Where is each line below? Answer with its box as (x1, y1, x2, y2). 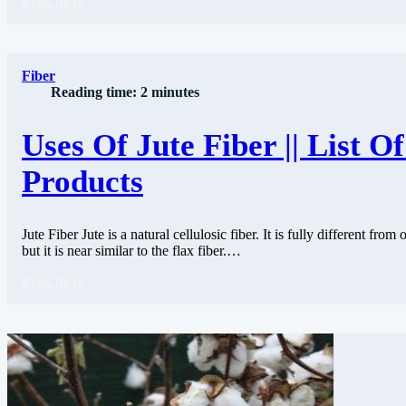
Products (22, 163, 143, 199)
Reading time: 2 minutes (51, 84, 199, 101)
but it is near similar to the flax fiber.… (22, 242, 241, 258)
